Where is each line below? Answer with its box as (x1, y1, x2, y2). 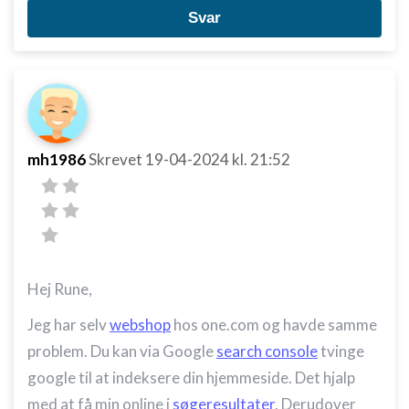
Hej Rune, (27, 279, 92, 299)
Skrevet (89, 150, 145, 169)
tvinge (318, 341, 364, 361)
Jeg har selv (27, 315, 110, 334)
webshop (110, 315, 171, 334)
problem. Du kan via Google (27, 341, 216, 361)
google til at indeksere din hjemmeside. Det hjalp (27, 368, 355, 387)
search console (216, 341, 318, 361)
